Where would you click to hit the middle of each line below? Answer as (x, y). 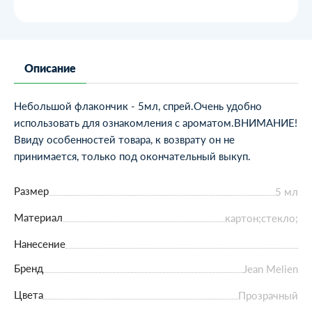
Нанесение (40, 243)
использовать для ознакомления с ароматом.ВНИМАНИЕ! (156, 122)
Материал (38, 217)
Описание (50, 68)
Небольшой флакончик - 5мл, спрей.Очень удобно (138, 106)
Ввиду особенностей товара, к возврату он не (124, 139)
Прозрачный (268, 295)
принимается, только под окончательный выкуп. (132, 156)
